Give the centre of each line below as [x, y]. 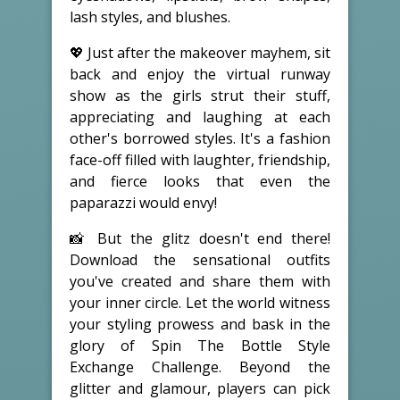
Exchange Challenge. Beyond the [200, 367]
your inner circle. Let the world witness [200, 302]
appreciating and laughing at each [200, 117]
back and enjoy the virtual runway [200, 74]
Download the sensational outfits [200, 259]
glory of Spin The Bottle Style [200, 345]
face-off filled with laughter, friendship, [200, 159]
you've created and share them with [200, 281]
